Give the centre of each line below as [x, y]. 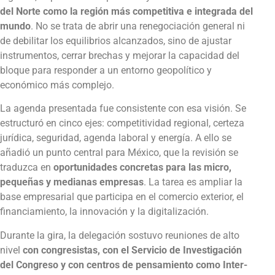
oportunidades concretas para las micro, [142, 168]
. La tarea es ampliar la [193, 182]
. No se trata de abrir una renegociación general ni [138, 26]
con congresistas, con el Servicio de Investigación [132, 250]
